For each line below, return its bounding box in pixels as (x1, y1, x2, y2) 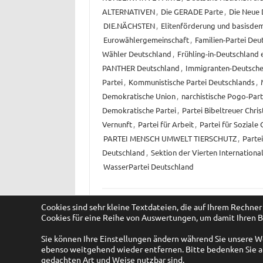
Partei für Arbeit (137, 119, 194, 130)
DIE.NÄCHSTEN (103, 21, 155, 31)
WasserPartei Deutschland (103, 161, 194, 172)
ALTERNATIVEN (102, 6, 155, 17)
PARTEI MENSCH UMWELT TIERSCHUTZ (103, 133, 237, 144)
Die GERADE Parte (160, 6, 223, 17)
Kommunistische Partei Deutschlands (128, 77, 255, 87)
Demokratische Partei (102, 105, 176, 116)
